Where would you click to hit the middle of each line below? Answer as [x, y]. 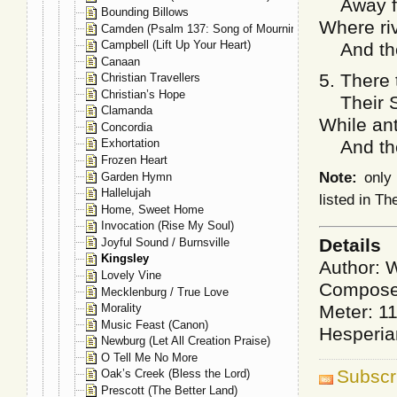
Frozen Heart [134, 160]
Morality [121, 308]
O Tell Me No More [149, 357]
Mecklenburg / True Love [165, 292]
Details [350, 245]
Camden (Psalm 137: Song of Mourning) [204, 28]
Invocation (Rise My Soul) [167, 226]
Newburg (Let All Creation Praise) [186, 341]
